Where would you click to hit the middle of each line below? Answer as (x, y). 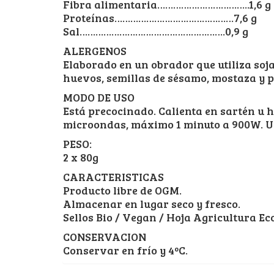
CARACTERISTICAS (113, 176)
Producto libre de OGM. (122, 190)
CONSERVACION (105, 236)
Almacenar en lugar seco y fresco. (152, 203)
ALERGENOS (95, 50)
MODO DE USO (99, 97)
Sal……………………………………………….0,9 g (156, 31)
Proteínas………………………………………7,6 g (160, 17)
